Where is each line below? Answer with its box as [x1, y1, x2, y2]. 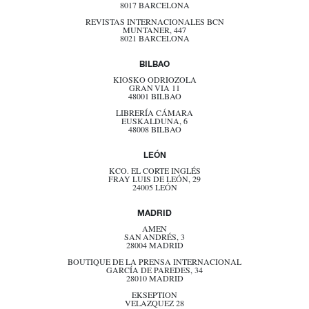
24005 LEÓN [132, 185, 177, 193]
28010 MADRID [126, 276, 183, 284]
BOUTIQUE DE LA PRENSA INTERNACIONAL [68, 259, 241, 268]
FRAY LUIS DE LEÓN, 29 [108, 177, 201, 185]
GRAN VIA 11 [129, 86, 180, 94]
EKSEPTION [132, 292, 177, 301]
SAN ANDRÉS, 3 [124, 235, 185, 243]
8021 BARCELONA [119, 36, 190, 44]
